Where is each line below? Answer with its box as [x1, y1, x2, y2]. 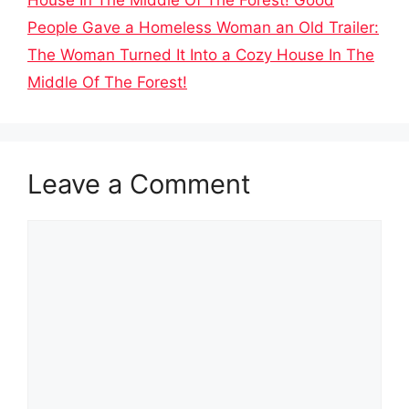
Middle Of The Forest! [27, 72, 187, 91]
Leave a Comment [27, 167, 251, 200]
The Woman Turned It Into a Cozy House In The [27, 45, 374, 64]
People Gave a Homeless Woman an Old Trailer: [27, 17, 379, 37]
